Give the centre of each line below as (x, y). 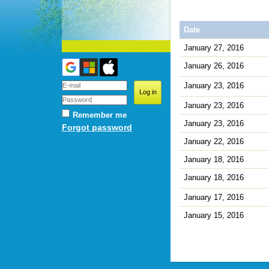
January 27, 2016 (214, 47)
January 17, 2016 (214, 197)
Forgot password (97, 127)
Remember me (100, 115)
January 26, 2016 (214, 65)
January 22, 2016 (214, 141)
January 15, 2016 (214, 215)
